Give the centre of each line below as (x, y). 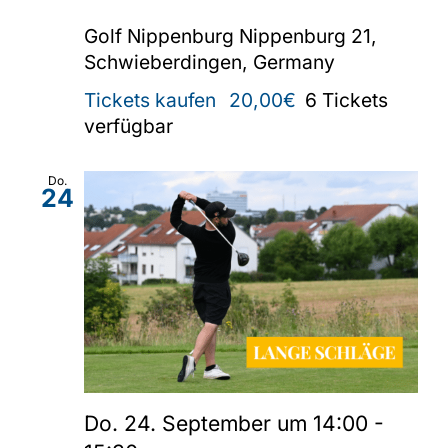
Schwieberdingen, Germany (209, 61)
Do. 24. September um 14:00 (226, 424)
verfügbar (128, 125)
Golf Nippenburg (161, 35)
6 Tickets (346, 99)
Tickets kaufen (152, 99)
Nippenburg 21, (308, 35)
